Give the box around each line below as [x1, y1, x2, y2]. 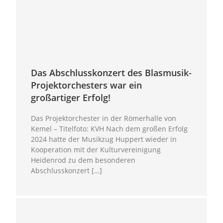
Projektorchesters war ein [31, 79, 142, 91]
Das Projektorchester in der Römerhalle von [31, 113, 177, 123]
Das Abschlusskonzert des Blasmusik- [31, 66, 192, 79]
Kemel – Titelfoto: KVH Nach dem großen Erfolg [31, 123, 188, 133]
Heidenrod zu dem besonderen [31, 155, 136, 165]
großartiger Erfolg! [31, 91, 111, 104]
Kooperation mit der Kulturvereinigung [31, 144, 161, 154]
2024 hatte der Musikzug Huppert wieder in [31, 134, 177, 144]
